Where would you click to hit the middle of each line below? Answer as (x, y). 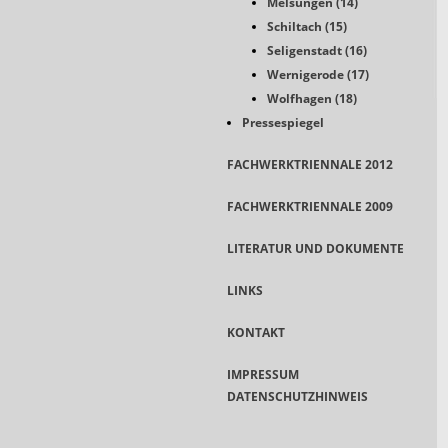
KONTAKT (256, 332)
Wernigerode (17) (318, 74)
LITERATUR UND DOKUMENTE (315, 248)
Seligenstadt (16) (317, 50)
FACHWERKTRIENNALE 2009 (310, 206)
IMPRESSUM (263, 374)
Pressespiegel (283, 122)
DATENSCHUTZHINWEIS (297, 396)
